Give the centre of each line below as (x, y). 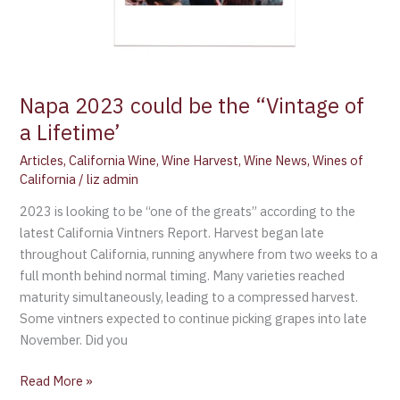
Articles (42, 160)
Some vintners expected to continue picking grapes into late (194, 319)
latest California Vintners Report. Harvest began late (172, 233)
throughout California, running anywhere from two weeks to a (199, 254)
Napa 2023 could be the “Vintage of (192, 105)
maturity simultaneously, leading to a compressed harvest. (189, 297)
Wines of (338, 160)
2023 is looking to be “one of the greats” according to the (188, 212)
